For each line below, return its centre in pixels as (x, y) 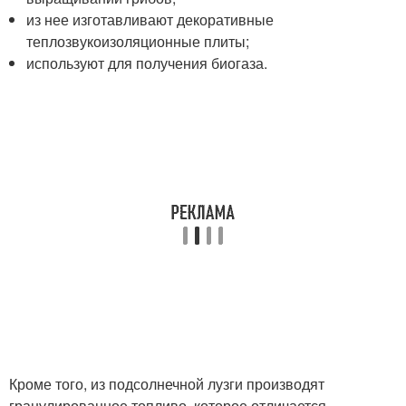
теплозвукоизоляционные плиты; (138, 42)
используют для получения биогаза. (147, 63)
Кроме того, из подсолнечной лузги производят (167, 384)
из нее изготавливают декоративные (150, 20)
